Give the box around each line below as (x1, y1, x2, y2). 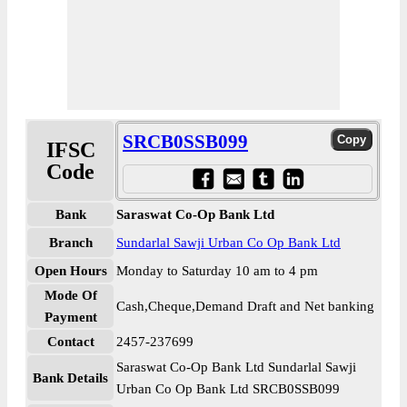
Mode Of (44, 288, 97, 303)
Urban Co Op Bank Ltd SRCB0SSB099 (116, 382, 340, 396)
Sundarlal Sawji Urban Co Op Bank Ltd (116, 235, 341, 250)
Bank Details (33, 371, 108, 385)
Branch (48, 235, 93, 250)
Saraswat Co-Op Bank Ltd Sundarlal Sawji (116, 360, 356, 374)
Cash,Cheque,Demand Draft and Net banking (116, 299, 374, 313)
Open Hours (34, 263, 107, 278)
